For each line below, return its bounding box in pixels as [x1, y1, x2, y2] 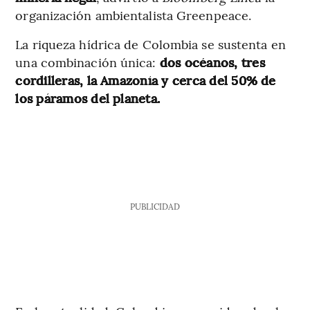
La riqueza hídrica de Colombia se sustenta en [15, 35, 286, 53]
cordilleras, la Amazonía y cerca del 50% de [15, 71, 276, 89]
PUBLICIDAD [129, 200, 180, 212]
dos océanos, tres [159, 53, 265, 71]
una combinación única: [15, 53, 160, 71]
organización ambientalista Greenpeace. [15, 6, 252, 24]
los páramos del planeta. [15, 89, 161, 107]
